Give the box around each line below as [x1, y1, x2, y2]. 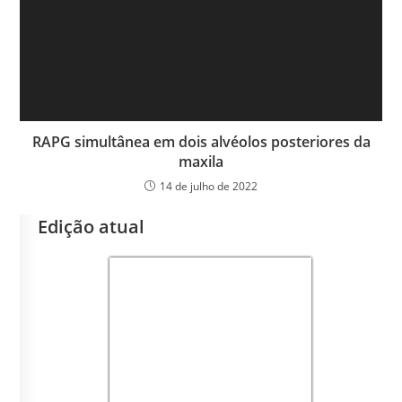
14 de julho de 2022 [160, 179, 258, 195]
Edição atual [38, 214, 145, 240]
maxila [179, 152, 223, 172]
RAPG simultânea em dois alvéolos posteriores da [31, 132, 371, 153]
